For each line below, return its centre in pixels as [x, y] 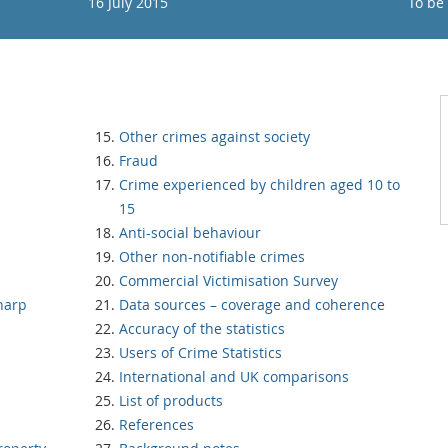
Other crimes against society [214, 136]
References [156, 424]
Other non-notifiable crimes [212, 256]
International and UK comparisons [234, 376]
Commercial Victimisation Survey [228, 280]
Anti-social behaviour [190, 232]
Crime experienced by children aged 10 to [259, 184]
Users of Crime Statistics [200, 352]
